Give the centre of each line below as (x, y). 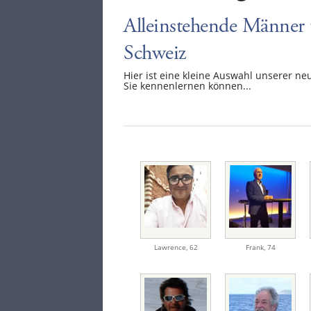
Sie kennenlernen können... (187, 85)
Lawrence (170, 247)
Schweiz (155, 53)
